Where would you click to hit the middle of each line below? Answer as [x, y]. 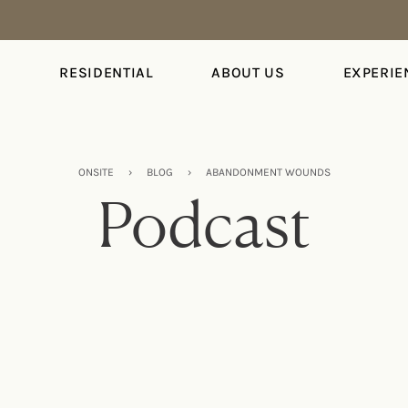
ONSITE [96, 172]
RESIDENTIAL [107, 72]
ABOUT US [248, 72]
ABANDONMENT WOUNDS [268, 172]
